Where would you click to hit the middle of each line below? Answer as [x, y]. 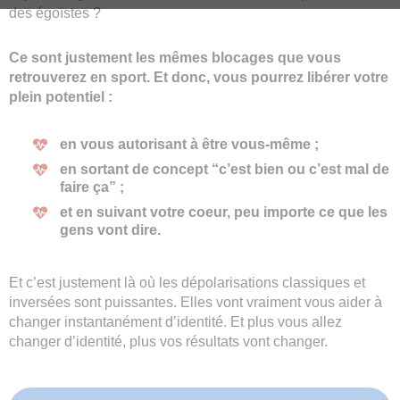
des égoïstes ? [55, 13]
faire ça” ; [92, 187]
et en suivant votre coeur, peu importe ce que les [224, 212]
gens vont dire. [110, 230]
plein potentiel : [61, 97]
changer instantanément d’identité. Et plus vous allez [175, 322]
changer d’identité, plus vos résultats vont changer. [168, 342]
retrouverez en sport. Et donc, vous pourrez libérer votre [199, 78]
